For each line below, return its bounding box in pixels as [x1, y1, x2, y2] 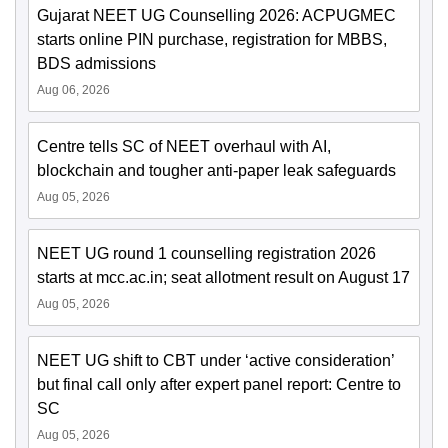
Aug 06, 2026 [37, 83, 110, 97]
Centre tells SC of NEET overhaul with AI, [37, 138, 331, 155]
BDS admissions [37, 55, 156, 72]
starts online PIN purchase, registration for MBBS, [37, 31, 387, 48]
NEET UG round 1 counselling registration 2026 [37, 245, 376, 262]
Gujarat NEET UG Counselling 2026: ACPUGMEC [37, 7, 396, 24]
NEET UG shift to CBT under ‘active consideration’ [37, 352, 394, 369]
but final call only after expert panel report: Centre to [37, 376, 401, 393]
